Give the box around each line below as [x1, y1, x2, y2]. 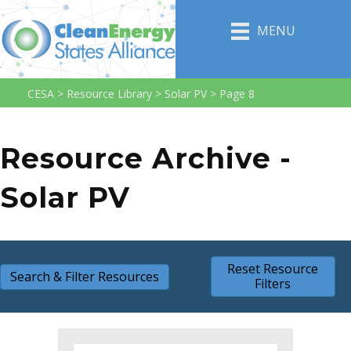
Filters [255, 275, 291, 292]
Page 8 [219, 86, 255, 101]
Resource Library [67, 86, 152, 101]
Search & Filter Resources [10, 267, 159, 285]
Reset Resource [227, 260, 319, 277]
